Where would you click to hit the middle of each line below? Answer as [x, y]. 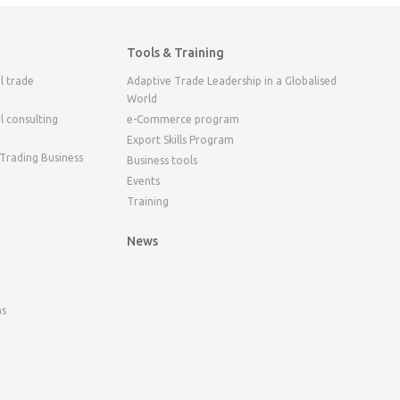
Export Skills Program [180, 139]
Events [143, 180]
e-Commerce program [183, 119]
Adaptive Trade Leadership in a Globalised [231, 80]
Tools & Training [175, 52]
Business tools [162, 160]
